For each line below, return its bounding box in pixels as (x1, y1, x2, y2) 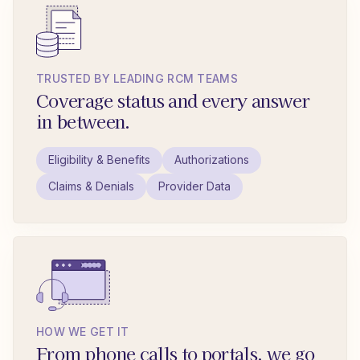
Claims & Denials (48, 180, 134, 194)
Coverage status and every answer (36, 87, 309, 113)
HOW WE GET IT (36, 325, 129, 339)
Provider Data (158, 180, 231, 194)
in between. (36, 108, 130, 134)
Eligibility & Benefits (48, 153, 150, 167)
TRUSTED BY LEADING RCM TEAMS (36, 72, 238, 86)
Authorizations (174, 153, 249, 167)
